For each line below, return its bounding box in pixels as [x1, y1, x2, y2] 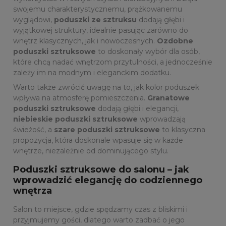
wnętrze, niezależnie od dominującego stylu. [13, 146, 168, 155]
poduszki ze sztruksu [54, 15, 137, 24]
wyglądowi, [13, 15, 54, 24]
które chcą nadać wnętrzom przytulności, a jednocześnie [13, 58, 212, 67]
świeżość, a [13, 125, 54, 134]
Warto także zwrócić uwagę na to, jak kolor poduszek [13, 83, 199, 92]
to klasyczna [160, 125, 205, 134]
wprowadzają [138, 115, 186, 124]
